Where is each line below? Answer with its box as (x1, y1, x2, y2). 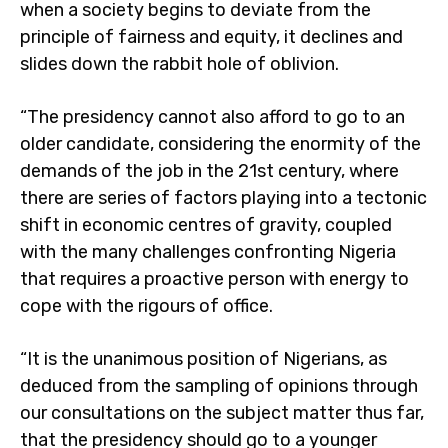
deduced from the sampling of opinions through (20, 375, 418, 397)
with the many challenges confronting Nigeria (20, 241, 396, 263)
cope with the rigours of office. (20, 295, 273, 317)
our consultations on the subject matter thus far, (20, 402, 424, 424)
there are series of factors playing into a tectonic (20, 187, 427, 209)
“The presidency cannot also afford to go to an (20, 106, 405, 128)
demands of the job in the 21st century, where (20, 160, 399, 182)
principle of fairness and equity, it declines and (20, 26, 403, 48)
